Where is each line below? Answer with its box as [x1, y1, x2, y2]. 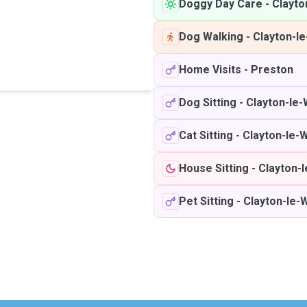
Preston [251, 63, 293, 76]
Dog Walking [179, 30, 243, 43]
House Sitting [179, 162, 249, 175]
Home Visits [179, 63, 241, 76]
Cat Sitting [179, 129, 233, 142]
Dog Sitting [179, 96, 236, 109]
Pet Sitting [179, 195, 234, 208]
